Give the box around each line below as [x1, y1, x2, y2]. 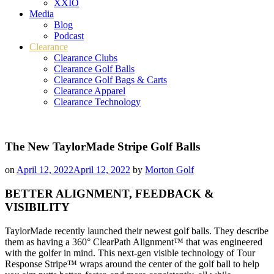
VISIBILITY [5, 201, 70, 214]
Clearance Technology [54, 97, 141, 107]
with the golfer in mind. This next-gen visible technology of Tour [5, 247, 255, 258]
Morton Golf [145, 165, 194, 176]
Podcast [54, 31, 84, 41]
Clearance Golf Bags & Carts [54, 75, 167, 85]
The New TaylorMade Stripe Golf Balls [5, 139, 200, 153]
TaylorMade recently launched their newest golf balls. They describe [5, 225, 268, 236]
